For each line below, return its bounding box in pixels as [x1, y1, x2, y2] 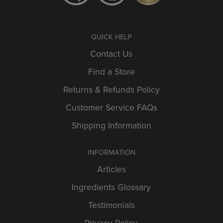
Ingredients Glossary [72, 181, 151, 194]
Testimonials [88, 199, 135, 212]
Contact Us [90, 47, 133, 61]
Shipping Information [71, 119, 151, 132]
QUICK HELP [91, 31, 132, 43]
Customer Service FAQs [65, 101, 157, 114]
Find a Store [88, 65, 135, 79]
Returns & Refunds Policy [63, 83, 160, 97]
